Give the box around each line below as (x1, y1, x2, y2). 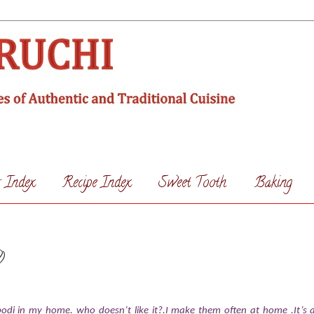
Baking (254, 173, 292, 195)
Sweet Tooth (158, 173, 226, 195)
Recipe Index (62, 173, 130, 195)
